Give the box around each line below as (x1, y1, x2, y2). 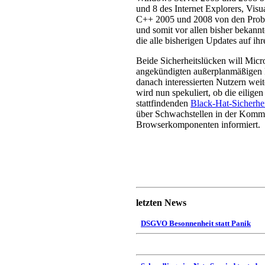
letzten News (136, 198, 186, 208)
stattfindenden (136, 98, 190, 108)
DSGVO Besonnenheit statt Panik (141, 219, 251, 228)
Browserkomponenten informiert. (136, 119, 260, 130)
